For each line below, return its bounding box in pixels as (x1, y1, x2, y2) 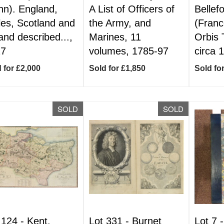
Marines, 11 (89, 31, 141, 42)
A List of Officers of (89, 3, 175, 14)
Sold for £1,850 (89, 64, 146, 72)
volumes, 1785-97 (89, 45, 169, 56)
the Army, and (89, 17, 151, 28)
